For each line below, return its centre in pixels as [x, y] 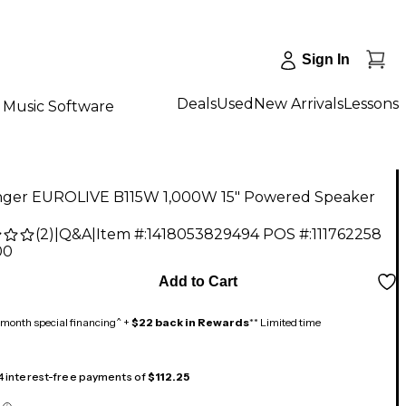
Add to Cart [198, 282]
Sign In [326, 59]
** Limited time [285, 323]
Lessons [371, 103]
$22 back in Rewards [190, 323]
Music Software [58, 106]
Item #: [121, 235]
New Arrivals [299, 103]
